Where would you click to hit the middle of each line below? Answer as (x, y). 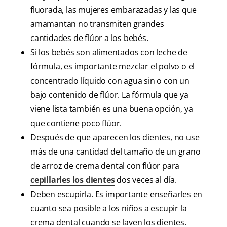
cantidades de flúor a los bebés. (89, 38)
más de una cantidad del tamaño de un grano (116, 152)
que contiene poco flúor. (76, 123)
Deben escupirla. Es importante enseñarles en (117, 194)
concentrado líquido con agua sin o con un (110, 81)
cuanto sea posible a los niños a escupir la (109, 209)
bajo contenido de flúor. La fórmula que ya (109, 95)
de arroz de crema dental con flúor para (105, 166)
